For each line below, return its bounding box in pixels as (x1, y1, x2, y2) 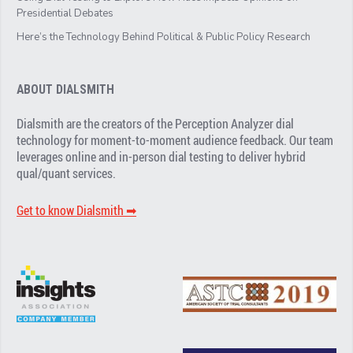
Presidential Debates (17, 6, 114, 20)
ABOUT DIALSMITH (17, 82, 115, 97)
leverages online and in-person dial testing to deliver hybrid (17, 148, 307, 166)
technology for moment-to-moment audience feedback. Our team (17, 132, 334, 150)
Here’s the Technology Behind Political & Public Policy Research (17, 29, 311, 44)
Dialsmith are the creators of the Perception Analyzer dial (17, 115, 295, 133)
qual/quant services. (17, 165, 117, 183)
